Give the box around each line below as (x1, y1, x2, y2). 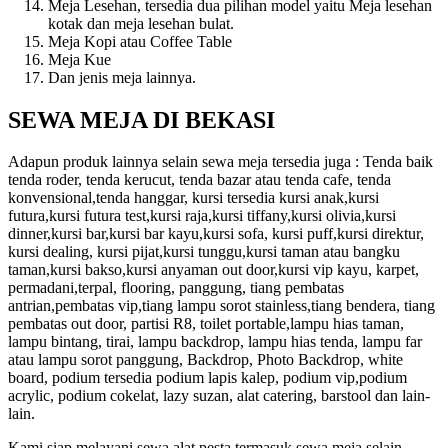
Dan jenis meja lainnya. (48, 68, 196, 86)
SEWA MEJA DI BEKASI (8, 106, 275, 133)
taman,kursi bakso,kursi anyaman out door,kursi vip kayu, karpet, (8, 261, 419, 279)
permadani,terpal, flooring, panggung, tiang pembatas (8, 279, 344, 297)
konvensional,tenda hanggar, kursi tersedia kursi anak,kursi (8, 189, 379, 207)
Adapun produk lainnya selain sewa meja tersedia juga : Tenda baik (8, 153, 433, 171)
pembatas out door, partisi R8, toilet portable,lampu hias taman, (8, 315, 404, 333)
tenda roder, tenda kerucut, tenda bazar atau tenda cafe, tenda (8, 171, 391, 189)
